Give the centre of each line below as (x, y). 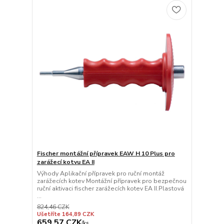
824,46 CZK (53, 207)
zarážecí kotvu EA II (65, 162)
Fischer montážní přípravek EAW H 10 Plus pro (106, 154)
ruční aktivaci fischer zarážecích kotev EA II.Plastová (110, 189)
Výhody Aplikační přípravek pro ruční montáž (100, 174)
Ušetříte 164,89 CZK (65, 214)
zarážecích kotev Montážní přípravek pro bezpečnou (111, 181)
